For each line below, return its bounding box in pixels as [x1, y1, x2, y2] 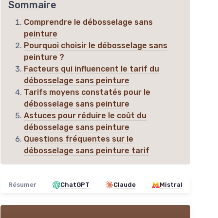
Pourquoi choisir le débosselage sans [24, 41, 167, 51]
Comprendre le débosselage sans [24, 18, 153, 27]
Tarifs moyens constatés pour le [24, 88, 150, 97]
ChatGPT [60, 181, 90, 189]
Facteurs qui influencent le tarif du [24, 64, 159, 74]
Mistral [160, 181, 182, 189]
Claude [113, 181, 136, 189]
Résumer [8, 181, 36, 189]
